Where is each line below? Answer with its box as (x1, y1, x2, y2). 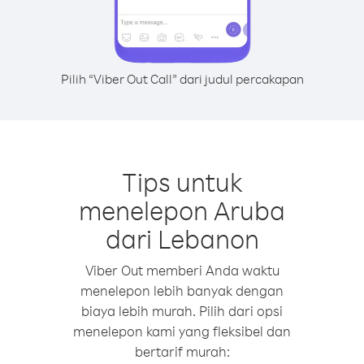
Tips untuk (121, 165, 243, 198)
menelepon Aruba (79, 193, 285, 227)
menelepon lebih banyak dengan (80, 282, 284, 299)
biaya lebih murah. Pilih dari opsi (81, 302, 283, 319)
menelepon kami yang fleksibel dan (73, 323, 291, 340)
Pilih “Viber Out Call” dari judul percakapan (60, 71, 304, 87)
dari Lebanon (105, 222, 259, 255)
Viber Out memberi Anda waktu (84, 262, 279, 279)
